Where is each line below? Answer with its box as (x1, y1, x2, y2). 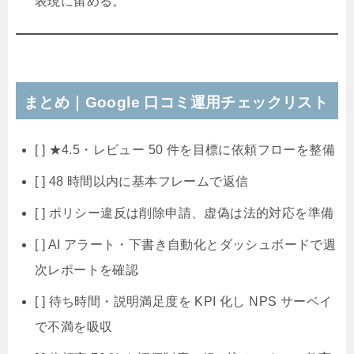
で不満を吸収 (35, 320, 113, 334)
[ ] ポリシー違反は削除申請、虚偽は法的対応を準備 (35, 206, 334, 220)
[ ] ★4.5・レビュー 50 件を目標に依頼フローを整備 (35, 143, 335, 157)
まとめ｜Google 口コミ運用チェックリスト (24, 94, 329, 111)
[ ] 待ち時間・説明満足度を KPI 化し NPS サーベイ (35, 295, 333, 309)
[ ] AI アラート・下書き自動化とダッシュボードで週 (35, 238, 337, 252)
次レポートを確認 (35, 263, 139, 277)
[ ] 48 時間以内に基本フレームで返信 (35, 175, 249, 189)
